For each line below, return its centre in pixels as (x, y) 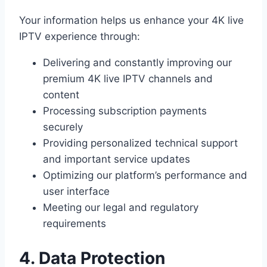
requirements (74, 224)
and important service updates (117, 159)
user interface (76, 192)
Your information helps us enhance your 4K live (131, 21)
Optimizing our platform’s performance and (145, 176)
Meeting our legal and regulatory (121, 208)
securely (63, 127)
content (61, 95)
